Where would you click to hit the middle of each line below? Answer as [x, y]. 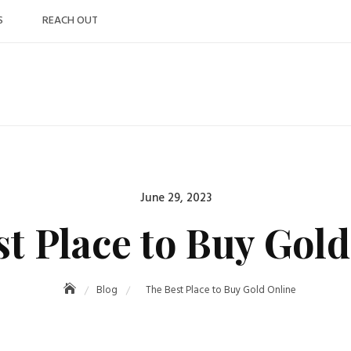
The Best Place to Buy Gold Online [221, 290]
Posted [194, 197]
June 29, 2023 [175, 198]
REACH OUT [71, 21]
